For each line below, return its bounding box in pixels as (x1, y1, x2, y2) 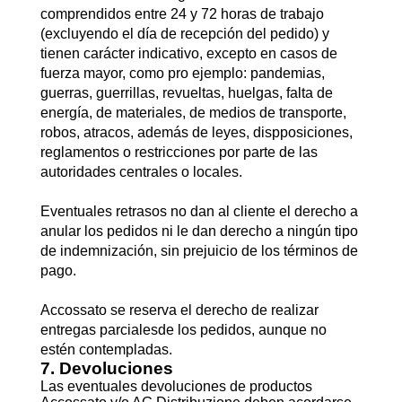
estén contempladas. (39, 342, 172, 357)
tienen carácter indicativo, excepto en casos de (39, 46, 337, 61)
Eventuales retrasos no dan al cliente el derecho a (39, 204, 358, 219)
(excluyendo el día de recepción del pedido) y (39, 26, 329, 41)
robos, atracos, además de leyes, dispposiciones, (39, 125, 353, 140)
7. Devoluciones (39, 359, 173, 378)
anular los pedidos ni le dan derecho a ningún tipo (39, 223, 358, 239)
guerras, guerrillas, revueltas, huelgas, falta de (39, 85, 333, 100)
